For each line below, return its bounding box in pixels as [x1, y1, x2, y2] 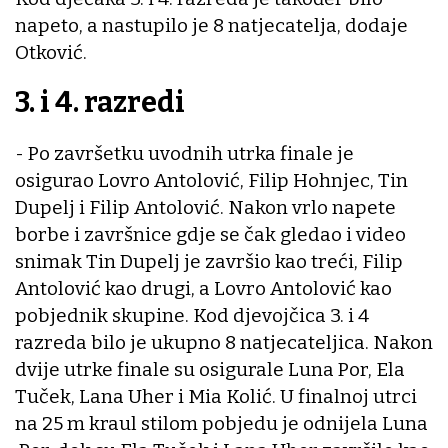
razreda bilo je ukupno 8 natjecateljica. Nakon [15, 331, 433, 355]
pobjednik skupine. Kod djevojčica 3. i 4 [15, 304, 369, 328]
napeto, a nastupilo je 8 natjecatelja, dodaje [15, 13, 408, 37]
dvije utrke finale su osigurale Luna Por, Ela [15, 358, 405, 382]
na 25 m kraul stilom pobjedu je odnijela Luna [15, 412, 428, 436]
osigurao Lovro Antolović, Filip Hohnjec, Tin [15, 169, 408, 193]
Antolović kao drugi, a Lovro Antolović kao [15, 277, 392, 301]
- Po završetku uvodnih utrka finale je [15, 142, 354, 166]
